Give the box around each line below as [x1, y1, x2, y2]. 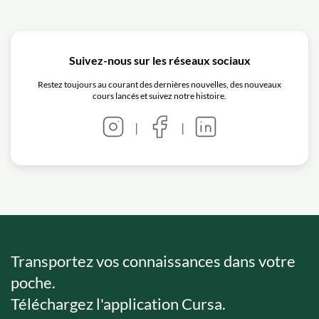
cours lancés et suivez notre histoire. [93, 90, 226, 101]
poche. [11, 272, 56, 292]
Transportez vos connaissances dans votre [11, 251, 296, 271]
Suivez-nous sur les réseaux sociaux [68, 53, 251, 67]
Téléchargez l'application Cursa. [11, 293, 226, 313]
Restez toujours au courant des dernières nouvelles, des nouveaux [38, 78, 281, 90]
